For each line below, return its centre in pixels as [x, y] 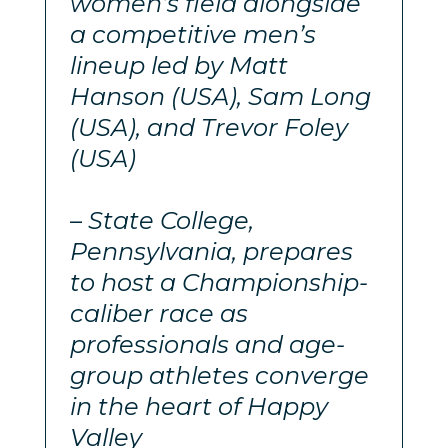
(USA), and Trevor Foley [208, 127]
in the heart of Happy [198, 406]
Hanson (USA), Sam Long [220, 96]
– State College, [161, 220]
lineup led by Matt [178, 65]
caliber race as [158, 313]
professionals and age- [207, 344]
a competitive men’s [192, 34]
